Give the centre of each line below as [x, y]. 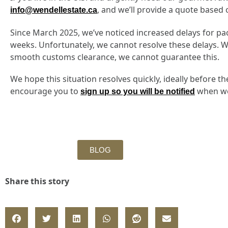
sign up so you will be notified [138, 92]
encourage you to [45, 91]
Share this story [37, 181]
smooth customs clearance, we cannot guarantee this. [115, 57]
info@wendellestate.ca [54, 10]
